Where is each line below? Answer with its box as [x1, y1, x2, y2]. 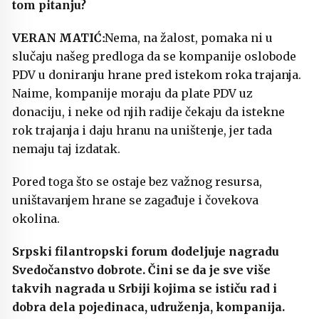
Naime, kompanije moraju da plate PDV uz [12, 85, 253, 100]
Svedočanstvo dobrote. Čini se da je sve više [12, 262, 271, 277]
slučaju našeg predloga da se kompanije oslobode [12, 48, 296, 63]
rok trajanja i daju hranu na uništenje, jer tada [12, 122, 272, 137]
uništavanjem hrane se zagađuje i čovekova [12, 192, 258, 207]
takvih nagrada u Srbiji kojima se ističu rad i [12, 281, 277, 296]
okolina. [12, 211, 63, 226]
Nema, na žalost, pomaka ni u [102, 30, 273, 45]
